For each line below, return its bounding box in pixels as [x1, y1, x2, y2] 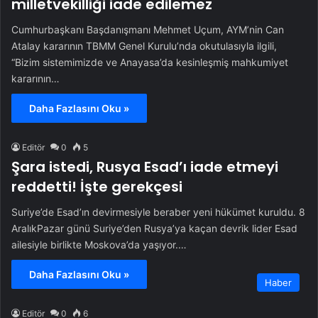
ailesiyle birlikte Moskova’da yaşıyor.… [11, 238, 187, 251]
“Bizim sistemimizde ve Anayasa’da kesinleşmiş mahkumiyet [11, 56, 288, 69]
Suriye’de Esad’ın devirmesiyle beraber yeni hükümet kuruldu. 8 [11, 206, 305, 219]
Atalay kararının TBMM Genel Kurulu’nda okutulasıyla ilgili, [11, 40, 277, 53]
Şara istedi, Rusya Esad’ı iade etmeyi [11, 157, 278, 177]
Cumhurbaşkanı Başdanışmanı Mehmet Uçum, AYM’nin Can [11, 23, 284, 36]
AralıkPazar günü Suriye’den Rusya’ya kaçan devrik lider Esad [11, 222, 297, 235]
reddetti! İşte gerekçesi [11, 177, 182, 197]
